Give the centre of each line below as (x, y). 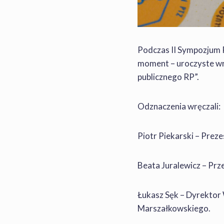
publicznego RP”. (168, 77)
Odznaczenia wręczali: (179, 106)
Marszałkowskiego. (174, 208)
